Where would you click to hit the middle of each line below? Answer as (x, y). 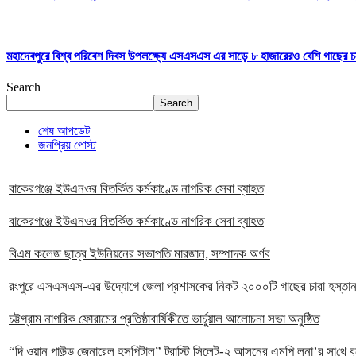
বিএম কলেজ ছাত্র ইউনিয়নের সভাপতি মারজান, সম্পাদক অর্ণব (139, 254)
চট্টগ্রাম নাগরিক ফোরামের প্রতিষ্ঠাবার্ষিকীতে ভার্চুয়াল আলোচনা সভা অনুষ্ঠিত (164, 319)
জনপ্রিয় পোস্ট (67, 145)
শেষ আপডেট (64, 131)
